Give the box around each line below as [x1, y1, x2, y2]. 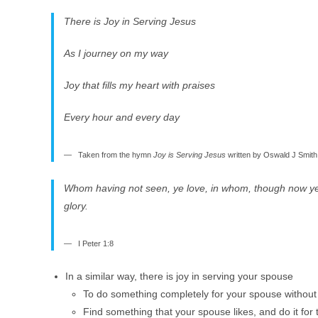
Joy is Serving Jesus [153, 150, 226, 159]
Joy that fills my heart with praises [63, 79, 215, 91]
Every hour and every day [63, 111, 180, 123]
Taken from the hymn [77, 150, 153, 159]
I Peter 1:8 [77, 238, 114, 248]
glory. [63, 199, 88, 212]
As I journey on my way [63, 48, 168, 59]
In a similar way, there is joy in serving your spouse [65, 270, 293, 282]
